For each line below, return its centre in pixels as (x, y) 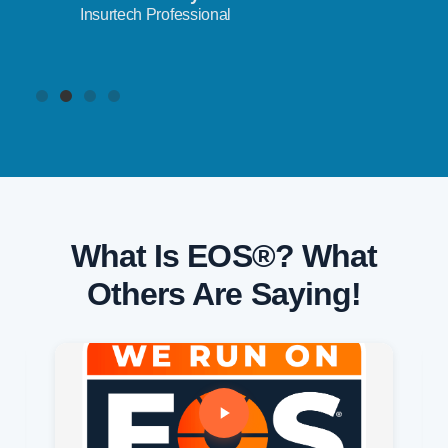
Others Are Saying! (224, 293)
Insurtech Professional (155, 14)
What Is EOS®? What (224, 255)
